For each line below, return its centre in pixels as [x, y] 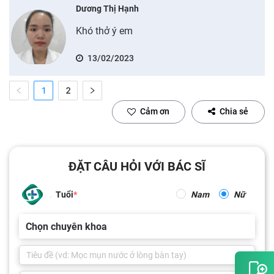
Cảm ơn [155, 111]
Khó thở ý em [104, 31]
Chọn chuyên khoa [66, 226]
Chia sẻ [234, 111]
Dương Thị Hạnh [107, 8]
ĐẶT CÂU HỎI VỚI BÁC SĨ [137, 166]
